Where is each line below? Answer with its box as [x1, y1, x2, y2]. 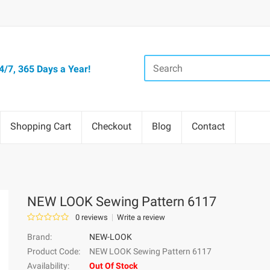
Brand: [27, 232, 52, 242]
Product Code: [27, 246, 81, 256]
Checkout [92, 121, 131, 132]
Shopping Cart [10, 121, 71, 132]
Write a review [117, 213, 166, 222]
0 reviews [75, 213, 108, 222]
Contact [192, 121, 225, 132]
